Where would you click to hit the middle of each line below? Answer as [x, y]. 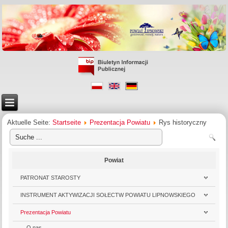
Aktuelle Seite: [30, 122]
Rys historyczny [183, 122]
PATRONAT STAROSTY [51, 177]
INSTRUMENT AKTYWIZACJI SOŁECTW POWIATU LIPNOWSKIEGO [108, 195]
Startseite [67, 122]
